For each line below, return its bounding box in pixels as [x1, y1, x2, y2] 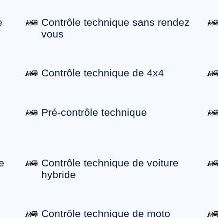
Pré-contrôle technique [41, 107, 147, 118]
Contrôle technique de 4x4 [41, 67, 164, 79]
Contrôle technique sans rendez [41, 17, 190, 28]
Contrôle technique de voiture [41, 157, 179, 169]
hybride [41, 169, 76, 181]
